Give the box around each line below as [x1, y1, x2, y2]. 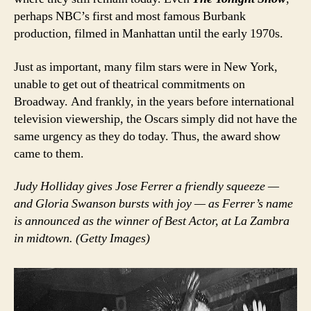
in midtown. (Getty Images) [14, 230, 150, 247]
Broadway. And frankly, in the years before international [14, 93, 294, 110]
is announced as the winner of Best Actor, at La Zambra [14, 213, 289, 230]
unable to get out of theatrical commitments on [14, 76, 245, 92]
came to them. [14, 145, 84, 162]
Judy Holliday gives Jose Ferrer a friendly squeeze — [14, 178, 279, 195]
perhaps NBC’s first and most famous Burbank [14, 8, 246, 25]
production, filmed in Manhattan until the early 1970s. [14, 26, 283, 42]
